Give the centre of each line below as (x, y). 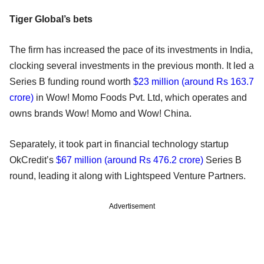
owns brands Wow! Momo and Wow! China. (100, 113)
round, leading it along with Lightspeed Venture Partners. (128, 176)
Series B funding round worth (71, 81)
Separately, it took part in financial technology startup (119, 144)
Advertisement (132, 206)
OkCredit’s (33, 160)
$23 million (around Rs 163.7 (194, 81)
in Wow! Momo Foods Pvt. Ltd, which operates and (140, 97)
